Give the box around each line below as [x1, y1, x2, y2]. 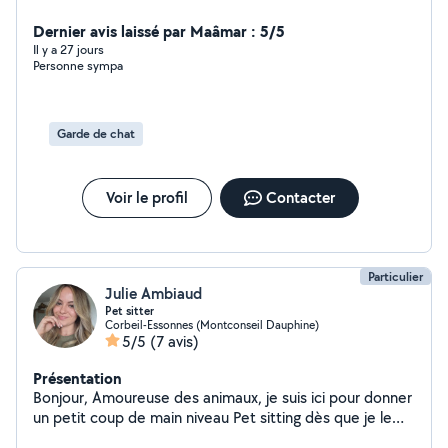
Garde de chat [57, 125, 135, 142]
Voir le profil [105, 187, 188, 208]
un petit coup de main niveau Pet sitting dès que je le [33, 407, 392, 428]
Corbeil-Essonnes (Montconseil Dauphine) [105, 317, 319, 332]
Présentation [33, 367, 122, 389]
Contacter [265, 187, 335, 208]
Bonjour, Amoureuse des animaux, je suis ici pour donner [33, 387, 92, 408]
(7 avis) [150, 331, 199, 352]
